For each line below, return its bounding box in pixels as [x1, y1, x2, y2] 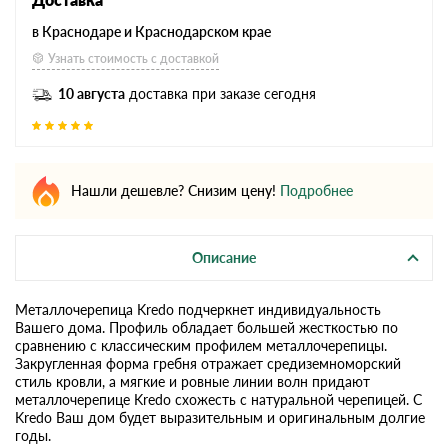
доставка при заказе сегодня [125, 84, 316, 102]
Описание [192, 248, 256, 266]
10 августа [58, 84, 125, 102]
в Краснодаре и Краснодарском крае [32, 22, 271, 40]
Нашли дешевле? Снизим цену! [71, 182, 276, 200]
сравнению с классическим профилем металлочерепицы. [15, 336, 387, 354]
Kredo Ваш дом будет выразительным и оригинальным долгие [15, 408, 425, 426]
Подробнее [280, 182, 353, 200]
